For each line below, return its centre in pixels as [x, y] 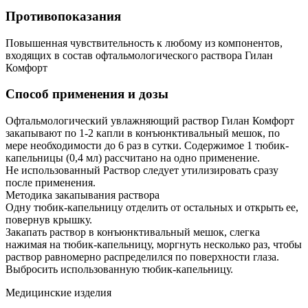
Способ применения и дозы [87, 94]
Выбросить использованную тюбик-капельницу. [119, 269]
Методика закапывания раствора [82, 195]
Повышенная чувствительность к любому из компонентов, [144, 43]
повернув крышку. [49, 220]
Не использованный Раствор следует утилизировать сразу [142, 170]
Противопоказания [63, 16]
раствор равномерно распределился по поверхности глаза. [142, 257]
